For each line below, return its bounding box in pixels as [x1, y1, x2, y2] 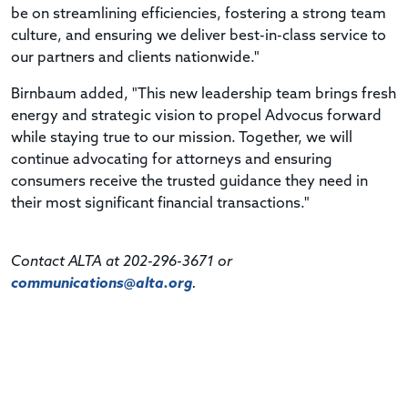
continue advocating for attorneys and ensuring [11, 152, 332, 168]
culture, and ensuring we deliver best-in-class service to [11, 28, 386, 44]
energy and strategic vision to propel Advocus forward [11, 108, 382, 124]
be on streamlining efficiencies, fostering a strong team [11, 6, 386, 22]
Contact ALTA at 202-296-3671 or [11, 254, 232, 270]
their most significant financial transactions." [11, 196, 310, 211]
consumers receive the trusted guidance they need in [11, 174, 368, 189]
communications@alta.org [11, 276, 192, 291]
